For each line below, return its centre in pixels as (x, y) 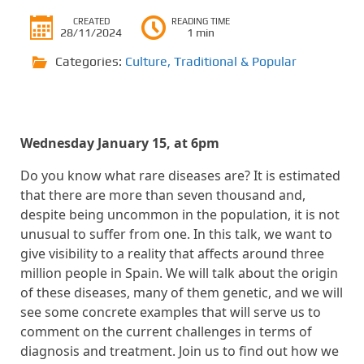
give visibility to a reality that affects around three (172, 253)
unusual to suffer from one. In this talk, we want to (176, 234)
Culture (146, 61)
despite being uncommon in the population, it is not (180, 214)
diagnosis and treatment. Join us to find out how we (180, 351)
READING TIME (201, 21)
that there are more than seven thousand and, (163, 195)
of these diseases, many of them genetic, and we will (182, 292)
